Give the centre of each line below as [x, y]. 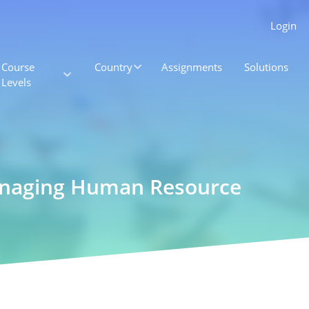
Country [113, 67]
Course [18, 67]
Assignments [192, 67]
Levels [16, 82]
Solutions [267, 67]
